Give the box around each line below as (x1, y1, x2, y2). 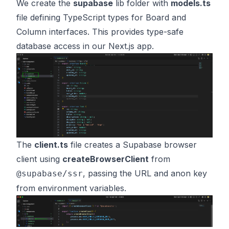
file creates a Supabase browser (68, 140, 197, 150)
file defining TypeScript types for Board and (16, 12, 186, 23)
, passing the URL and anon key (83, 168, 207, 179)
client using (16, 154, 62, 165)
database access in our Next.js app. (16, 41, 154, 52)
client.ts (34, 140, 68, 150)
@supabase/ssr (16, 169, 83, 179)
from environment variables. (16, 183, 126, 194)
